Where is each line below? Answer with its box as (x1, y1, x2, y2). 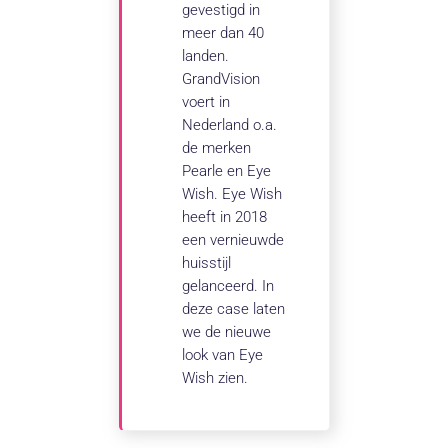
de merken (182, 139, 252, 158)
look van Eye (182, 346, 264, 365)
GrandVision (182, 70, 261, 89)
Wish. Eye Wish (182, 185, 283, 204)
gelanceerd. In (182, 277, 275, 296)
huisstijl (182, 254, 232, 273)
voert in (182, 93, 231, 112)
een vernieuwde (182, 231, 285, 250)
